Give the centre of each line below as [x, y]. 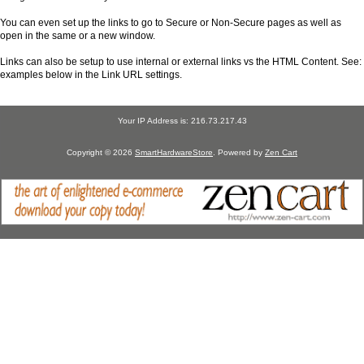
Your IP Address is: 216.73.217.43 [182, 121]
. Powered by [239, 152]
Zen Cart [281, 152]
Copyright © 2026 [101, 152]
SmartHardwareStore [174, 152]
